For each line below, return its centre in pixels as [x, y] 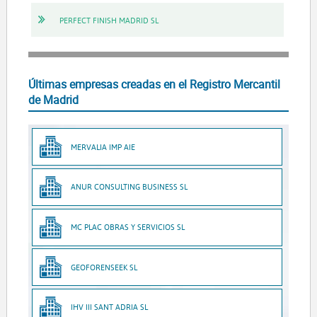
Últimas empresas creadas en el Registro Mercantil [154, 84]
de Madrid [53, 99]
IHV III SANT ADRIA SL [110, 307]
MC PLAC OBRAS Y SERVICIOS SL [128, 227]
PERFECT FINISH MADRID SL [109, 20]
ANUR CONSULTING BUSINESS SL [129, 187]
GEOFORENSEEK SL [104, 267]
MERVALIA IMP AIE [103, 146]
